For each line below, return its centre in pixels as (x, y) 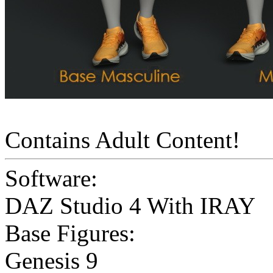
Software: (51, 179)
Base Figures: (70, 233)
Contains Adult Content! (122, 140)
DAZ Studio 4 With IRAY (130, 206)
